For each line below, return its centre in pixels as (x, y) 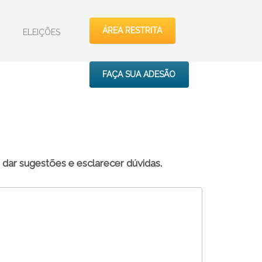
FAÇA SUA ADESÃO (139, 74)
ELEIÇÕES (41, 32)
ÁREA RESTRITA (132, 30)
